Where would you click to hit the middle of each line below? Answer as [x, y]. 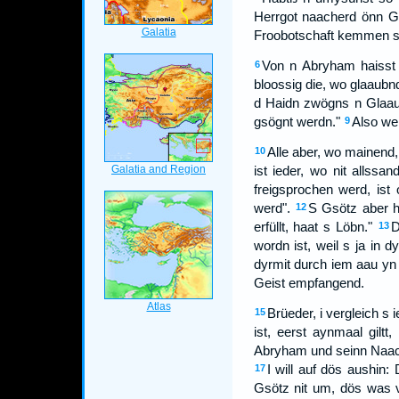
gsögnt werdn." [297, 122]
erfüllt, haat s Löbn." [313, 227]
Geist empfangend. [309, 283]
